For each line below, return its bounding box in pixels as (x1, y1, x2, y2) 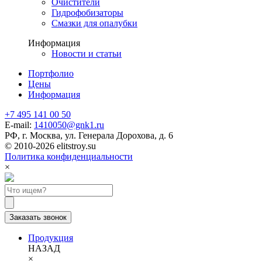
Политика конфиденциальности (5, 151, 133, 161)
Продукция (28, 232, 73, 243)
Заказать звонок (9, 212, 67, 222)
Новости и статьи (51, 48, 122, 58)
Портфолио (28, 68, 74, 78)
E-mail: (5, 119, 34, 130)
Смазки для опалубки (51, 18, 137, 28)
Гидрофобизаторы (51, 7, 123, 18)
